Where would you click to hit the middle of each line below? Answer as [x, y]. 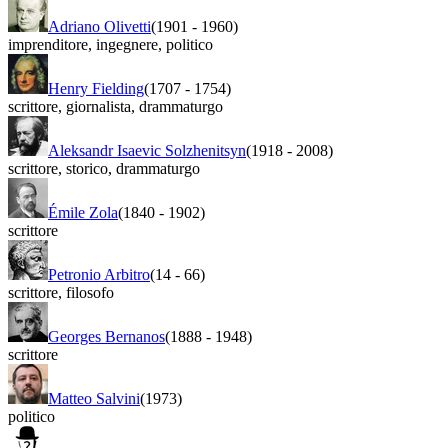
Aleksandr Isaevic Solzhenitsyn [147, 150]
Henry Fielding [96, 88]
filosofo [88, 292]
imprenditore [48, 44]
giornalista [96, 106]
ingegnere [125, 44]
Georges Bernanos [106, 336]
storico [85, 168]
